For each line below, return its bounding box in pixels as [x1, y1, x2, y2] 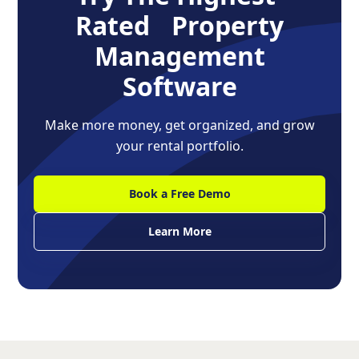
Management [94, 38, 265, 73]
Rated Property [75, 7, 284, 42]
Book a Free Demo [128, 185, 231, 201]
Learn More [147, 223, 212, 239]
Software [122, 68, 237, 103]
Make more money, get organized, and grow [44, 115, 315, 134]
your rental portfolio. [115, 136, 244, 155]
